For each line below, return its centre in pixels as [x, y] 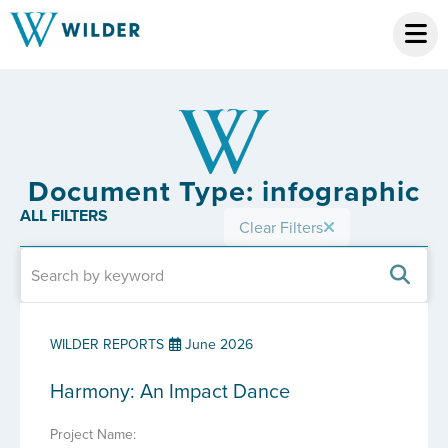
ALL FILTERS [64, 215]
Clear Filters [281, 227]
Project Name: [93, 434]
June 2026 [217, 344]
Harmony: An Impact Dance [170, 390]
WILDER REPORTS [107, 344]
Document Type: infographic [224, 191]
